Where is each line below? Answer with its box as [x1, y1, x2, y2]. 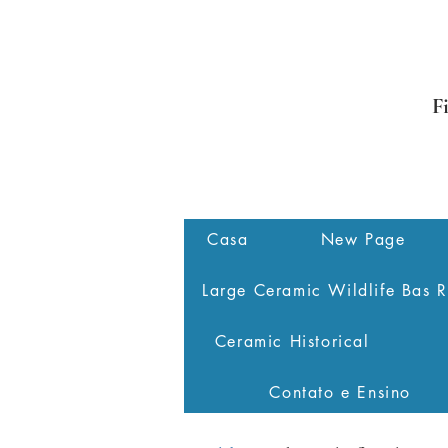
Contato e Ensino [269, 382, 411, 403]
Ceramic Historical [214, 331, 370, 352]
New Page [320, 229, 406, 250]
